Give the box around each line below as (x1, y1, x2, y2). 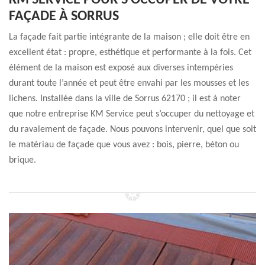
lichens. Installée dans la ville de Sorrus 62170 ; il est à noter (9, 94, 241, 104)
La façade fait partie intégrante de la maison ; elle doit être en (9, 33, 250, 42)
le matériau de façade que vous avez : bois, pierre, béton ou (9, 140, 239, 150)
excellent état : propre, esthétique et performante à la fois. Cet (9, 48, 251, 57)
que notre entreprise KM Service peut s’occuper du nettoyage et (9, 109, 254, 119)
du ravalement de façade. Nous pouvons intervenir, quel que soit (9, 125, 256, 134)
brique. (9, 156, 36, 165)
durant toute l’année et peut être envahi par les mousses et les (9, 79, 249, 88)
